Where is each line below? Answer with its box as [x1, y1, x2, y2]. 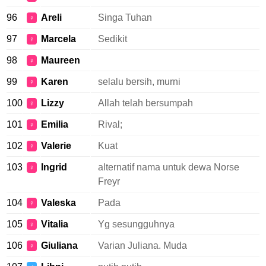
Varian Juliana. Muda [98, 240, 187, 251]
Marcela [41, 34, 76, 44]
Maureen [41, 55, 80, 65]
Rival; [98, 119, 122, 129]
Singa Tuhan [98, 12, 152, 23]
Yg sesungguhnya [98, 219, 175, 229]
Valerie [41, 141, 71, 151]
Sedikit [98, 34, 127, 44]
